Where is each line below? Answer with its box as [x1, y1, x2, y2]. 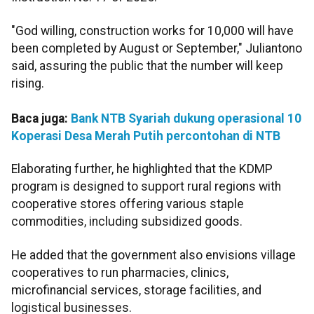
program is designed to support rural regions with [11, 179, 281, 194]
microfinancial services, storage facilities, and [11, 282, 261, 297]
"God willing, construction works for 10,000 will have [11, 23, 294, 38]
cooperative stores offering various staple [11, 197, 244, 212]
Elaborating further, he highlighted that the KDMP [11, 162, 273, 177]
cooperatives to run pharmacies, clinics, [11, 265, 228, 280]
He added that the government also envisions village [11, 247, 296, 262]
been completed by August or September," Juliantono [11, 41, 302, 55]
